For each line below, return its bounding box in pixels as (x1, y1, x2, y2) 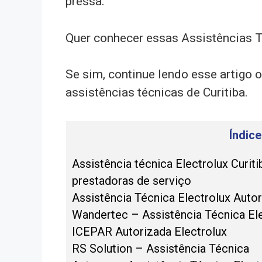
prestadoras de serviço (72, 173, 191, 188)
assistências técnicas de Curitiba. (65, 85, 248, 100)
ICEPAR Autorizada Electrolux (72, 224, 227, 239)
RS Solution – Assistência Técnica (72, 241, 249, 256)
